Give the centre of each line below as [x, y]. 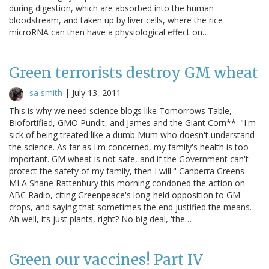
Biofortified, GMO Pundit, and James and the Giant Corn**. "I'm [132, 122]
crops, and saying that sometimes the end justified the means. [130, 207]
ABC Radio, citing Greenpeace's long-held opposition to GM [125, 195]
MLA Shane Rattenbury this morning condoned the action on [127, 183]
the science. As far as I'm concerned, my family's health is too [129, 147]
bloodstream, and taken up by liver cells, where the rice [116, 20]
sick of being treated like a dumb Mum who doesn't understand [132, 134]
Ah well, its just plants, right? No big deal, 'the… [100, 219]
